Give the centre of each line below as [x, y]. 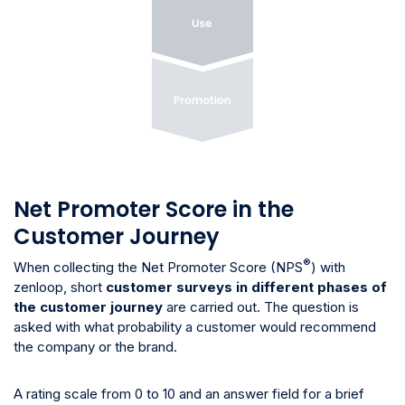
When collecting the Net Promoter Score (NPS [158, 268]
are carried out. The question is [261, 307]
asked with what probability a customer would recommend [195, 327]
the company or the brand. [95, 347]
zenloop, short [60, 287]
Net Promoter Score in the [154, 210]
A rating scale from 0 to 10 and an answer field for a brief [189, 394]
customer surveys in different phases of [246, 287]
